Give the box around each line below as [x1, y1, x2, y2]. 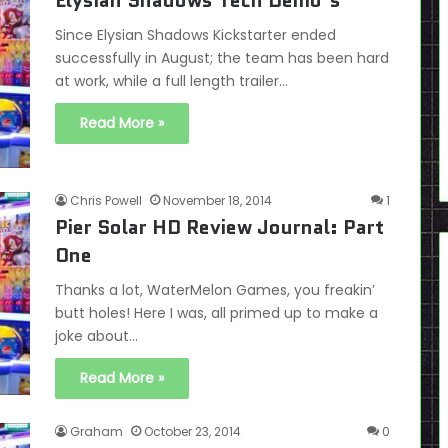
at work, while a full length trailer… [55, 71, 288, 91]
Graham [70, 423, 123, 441]
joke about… [55, 326, 138, 347]
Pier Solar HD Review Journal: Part [55, 213, 384, 242]
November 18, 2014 [163, 192, 272, 210]
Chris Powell [70, 192, 142, 210]
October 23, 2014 [144, 423, 241, 441]
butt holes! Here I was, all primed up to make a [55, 303, 378, 324]
